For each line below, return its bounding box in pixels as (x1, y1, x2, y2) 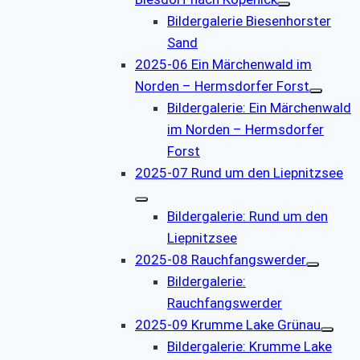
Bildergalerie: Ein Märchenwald (167, 99, 351, 116)
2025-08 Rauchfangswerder (135, 251, 306, 268)
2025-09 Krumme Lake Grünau (135, 316, 321, 333)
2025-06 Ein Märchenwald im (135, 55, 312, 72)
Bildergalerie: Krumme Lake (167, 337, 332, 354)
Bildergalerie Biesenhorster (167, 12, 331, 29)
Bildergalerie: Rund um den (167, 207, 328, 224)
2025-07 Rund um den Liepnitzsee (135, 164, 343, 181)
